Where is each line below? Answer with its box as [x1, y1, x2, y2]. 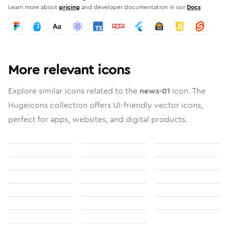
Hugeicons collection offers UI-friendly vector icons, [8, 99, 203, 111]
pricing [59, 3, 80, 12]
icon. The [170, 85, 206, 97]
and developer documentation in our [81, 3, 185, 12]
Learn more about [8, 3, 58, 12]
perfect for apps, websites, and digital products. [8, 113, 187, 125]
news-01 [139, 85, 170, 97]
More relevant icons [8, 60, 130, 80]
